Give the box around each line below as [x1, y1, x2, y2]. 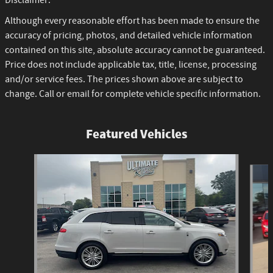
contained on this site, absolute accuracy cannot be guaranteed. [5, 43, 265, 57]
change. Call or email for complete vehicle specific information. [5, 87, 261, 101]
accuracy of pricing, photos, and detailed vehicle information [5, 29, 252, 42]
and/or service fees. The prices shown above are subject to [5, 73, 243, 86]
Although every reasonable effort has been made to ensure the [5, 14, 260, 27]
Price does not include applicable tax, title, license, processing [5, 58, 257, 71]
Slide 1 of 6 [4, 154, 43, 165]
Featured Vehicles [86, 126, 187, 141]
